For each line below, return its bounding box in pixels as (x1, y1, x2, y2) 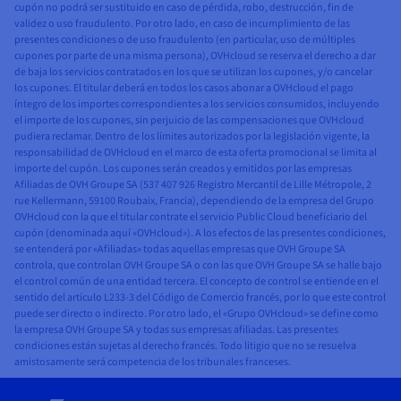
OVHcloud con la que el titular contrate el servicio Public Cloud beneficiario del (14, 209, 367, 225)
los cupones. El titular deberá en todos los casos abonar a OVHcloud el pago (14, 80, 354, 96)
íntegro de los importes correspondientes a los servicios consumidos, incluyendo (14, 96, 380, 112)
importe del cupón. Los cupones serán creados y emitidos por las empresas (14, 160, 352, 176)
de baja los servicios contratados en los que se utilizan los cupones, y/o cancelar (14, 64, 372, 80)
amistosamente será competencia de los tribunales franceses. (14, 354, 291, 370)
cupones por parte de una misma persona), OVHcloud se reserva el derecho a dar (14, 47, 376, 64)
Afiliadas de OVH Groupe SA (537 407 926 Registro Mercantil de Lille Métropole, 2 (14, 176, 371, 192)
